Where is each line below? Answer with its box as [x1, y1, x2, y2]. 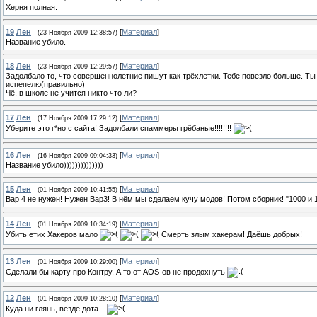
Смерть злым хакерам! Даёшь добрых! [159, 229, 302, 238]
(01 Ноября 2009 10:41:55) [38, 186, 117, 194]
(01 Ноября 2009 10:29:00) [38, 258, 117, 265]
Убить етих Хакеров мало [6, 229, 100, 238]
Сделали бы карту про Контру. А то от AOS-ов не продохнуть [6, 267, 227, 276]
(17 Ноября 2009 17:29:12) [38, 115, 117, 122]
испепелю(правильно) [6, 80, 85, 89]
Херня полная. [6, 3, 57, 12]
